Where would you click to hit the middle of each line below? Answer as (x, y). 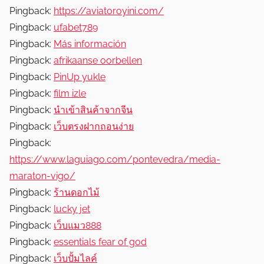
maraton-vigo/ (42, 176)
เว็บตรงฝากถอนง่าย (94, 126)
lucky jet (72, 209)
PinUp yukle (80, 77)
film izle (70, 93)
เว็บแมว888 (77, 225)
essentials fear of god (100, 242)
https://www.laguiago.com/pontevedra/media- (115, 159)
